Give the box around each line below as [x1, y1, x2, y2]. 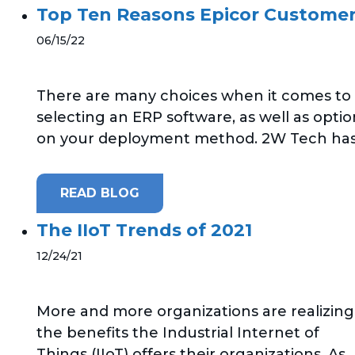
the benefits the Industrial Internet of [36, 323, 319, 342]
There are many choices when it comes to [36, 87, 351, 105]
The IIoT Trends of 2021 [36, 219, 252, 241]
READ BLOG [60, 185, 139, 201]
